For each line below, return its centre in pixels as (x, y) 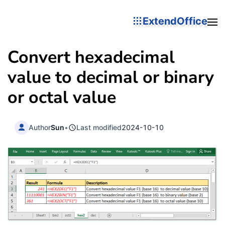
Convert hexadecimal (91, 57)
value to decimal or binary (111, 77)
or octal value (62, 97)
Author (40, 127)
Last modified (99, 127)
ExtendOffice (175, 21)
